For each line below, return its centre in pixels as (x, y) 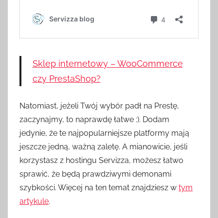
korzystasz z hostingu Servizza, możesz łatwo (101, 161)
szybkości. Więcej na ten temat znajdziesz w (99, 188)
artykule (34, 201)
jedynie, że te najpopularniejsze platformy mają (104, 133)
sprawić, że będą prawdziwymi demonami (95, 174)
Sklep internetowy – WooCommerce (108, 64)
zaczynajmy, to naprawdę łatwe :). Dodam (94, 120)
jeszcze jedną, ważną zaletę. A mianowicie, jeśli (103, 147)
